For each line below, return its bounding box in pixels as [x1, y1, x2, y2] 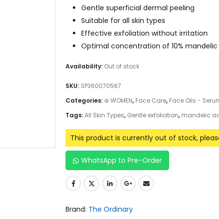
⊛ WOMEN [104, 96, 132, 105]
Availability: [66, 62, 104, 70]
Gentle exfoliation [127, 111, 178, 120]
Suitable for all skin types [81, 15, 165, 25]
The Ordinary [88, 204, 133, 215]
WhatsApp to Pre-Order [81, 155, 162, 165]
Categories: [66, 96, 104, 105]
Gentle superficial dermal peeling [81, 2, 195, 13]
